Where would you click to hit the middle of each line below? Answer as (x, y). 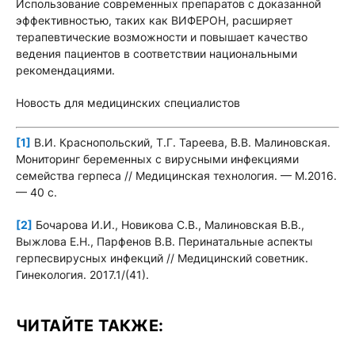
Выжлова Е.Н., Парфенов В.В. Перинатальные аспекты (164, 241)
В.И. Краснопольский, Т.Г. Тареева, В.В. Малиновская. (181, 142)
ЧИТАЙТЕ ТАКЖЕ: (90, 326)
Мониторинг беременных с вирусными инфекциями (157, 159)
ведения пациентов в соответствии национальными (157, 53)
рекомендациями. (65, 70)
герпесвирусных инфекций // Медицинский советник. (162, 258)
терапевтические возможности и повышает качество (162, 37)
